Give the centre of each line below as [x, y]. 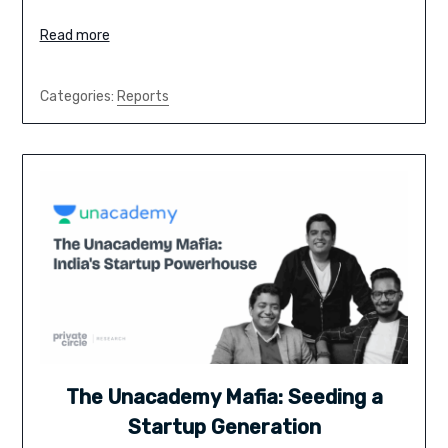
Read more [74, 36]
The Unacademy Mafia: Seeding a [224, 397]
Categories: [78, 97]
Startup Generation [224, 427]
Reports [142, 97]
